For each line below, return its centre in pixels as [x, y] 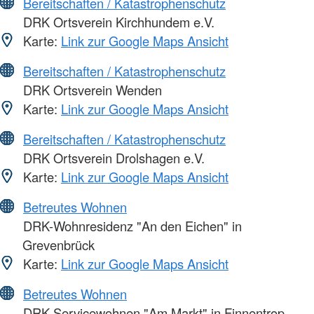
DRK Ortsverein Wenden [91, 89]
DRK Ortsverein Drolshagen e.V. [112, 157]
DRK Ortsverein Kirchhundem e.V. [117, 21]
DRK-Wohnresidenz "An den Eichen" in [131, 225]
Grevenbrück [59, 244]
